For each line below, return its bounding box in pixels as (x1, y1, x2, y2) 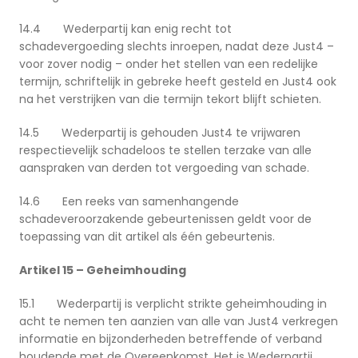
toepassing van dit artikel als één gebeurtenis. (19, 229, 275, 245)
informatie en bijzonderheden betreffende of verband (19, 331, 322, 348)
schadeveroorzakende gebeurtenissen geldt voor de (19, 211, 312, 228)
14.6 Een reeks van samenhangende (19, 193, 239, 210)
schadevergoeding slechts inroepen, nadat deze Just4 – (19, 38, 334, 55)
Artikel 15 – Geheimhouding (19, 262, 186, 279)
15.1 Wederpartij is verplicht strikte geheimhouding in (19, 296, 327, 312)
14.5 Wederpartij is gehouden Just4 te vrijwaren (19, 125, 300, 141)
